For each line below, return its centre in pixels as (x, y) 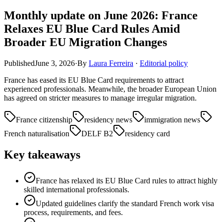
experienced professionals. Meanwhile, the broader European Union (110, 89)
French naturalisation (37, 133)
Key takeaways (42, 154)
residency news (108, 119)
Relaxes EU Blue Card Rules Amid (92, 28)
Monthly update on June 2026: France (101, 15)
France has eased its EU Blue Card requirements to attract (94, 80)
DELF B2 (97, 133)
